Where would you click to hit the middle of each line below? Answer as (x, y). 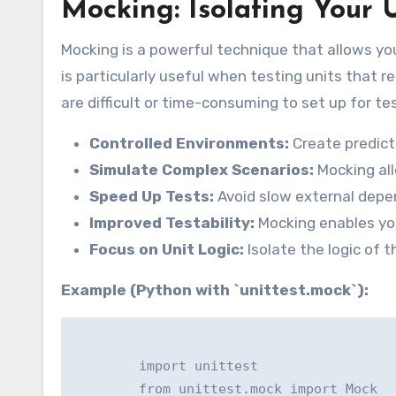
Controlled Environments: (189, 144)
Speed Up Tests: (152, 197)
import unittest (167, 366)
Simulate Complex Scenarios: (202, 170)
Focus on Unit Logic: (167, 250)
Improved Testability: (172, 223)
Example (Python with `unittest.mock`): (215, 290)
